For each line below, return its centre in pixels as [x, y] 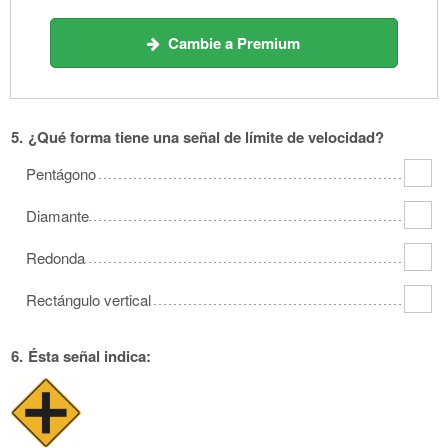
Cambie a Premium [230, 42]
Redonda [55, 257]
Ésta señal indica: [89, 355]
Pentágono [61, 173]
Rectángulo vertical [88, 299]
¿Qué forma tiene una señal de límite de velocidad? [206, 136]
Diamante [57, 215]
